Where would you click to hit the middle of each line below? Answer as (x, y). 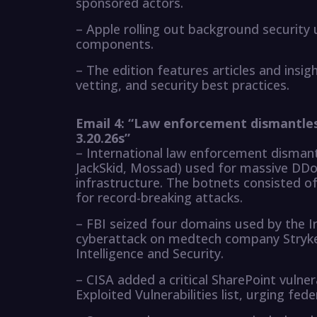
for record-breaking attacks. (159, 198)
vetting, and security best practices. (183, 85)
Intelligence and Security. (150, 254)
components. (115, 44)
